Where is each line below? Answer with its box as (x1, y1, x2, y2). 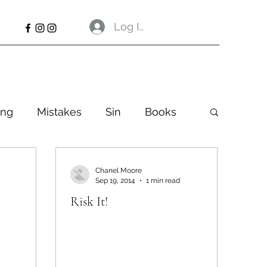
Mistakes (37, 105, 82, 118)
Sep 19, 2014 (95, 176, 135, 185)
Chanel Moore (95, 166, 142, 175)
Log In (114, 20, 146, 33)
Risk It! (70, 194, 108, 209)
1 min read (146, 176, 180, 185)
